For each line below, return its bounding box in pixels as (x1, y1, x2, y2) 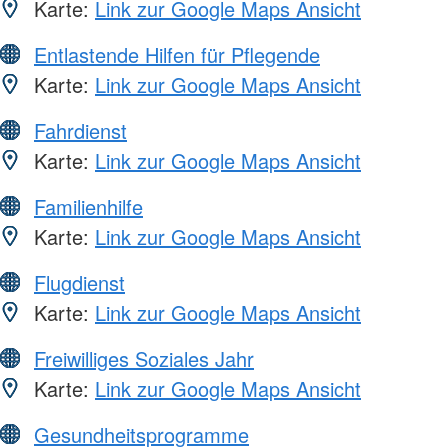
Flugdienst (34, 267, 125, 297)
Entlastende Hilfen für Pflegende (34, 39, 320, 69)
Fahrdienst (34, 115, 127, 145)
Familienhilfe (34, 191, 143, 221)
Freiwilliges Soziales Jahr (34, 343, 254, 373)
